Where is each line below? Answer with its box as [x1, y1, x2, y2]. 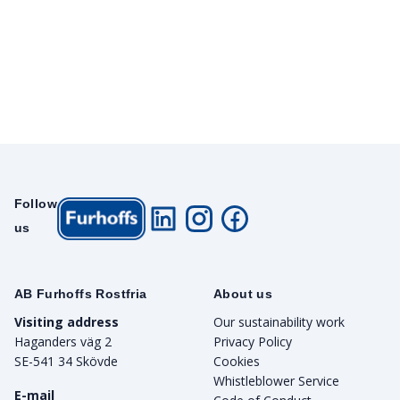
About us [213, 286, 273, 301]
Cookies [213, 352, 260, 370]
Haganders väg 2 [13, 332, 112, 350]
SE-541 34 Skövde [13, 352, 118, 370]
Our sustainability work [213, 312, 345, 330]
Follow [13, 196, 57, 211]
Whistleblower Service [213, 371, 339, 389]
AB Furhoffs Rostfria [13, 286, 147, 301]
